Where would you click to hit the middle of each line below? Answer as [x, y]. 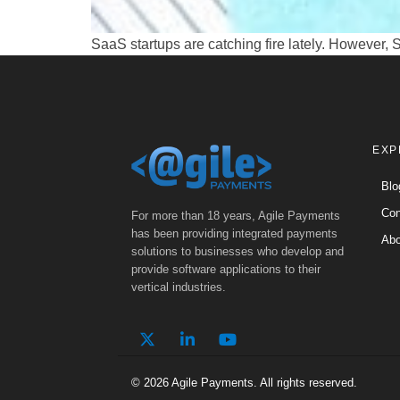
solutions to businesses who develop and [237, 251]
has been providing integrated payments [234, 233]
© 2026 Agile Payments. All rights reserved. [244, 382]
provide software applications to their [226, 269]
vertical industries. [179, 287]
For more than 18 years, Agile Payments [236, 215]
